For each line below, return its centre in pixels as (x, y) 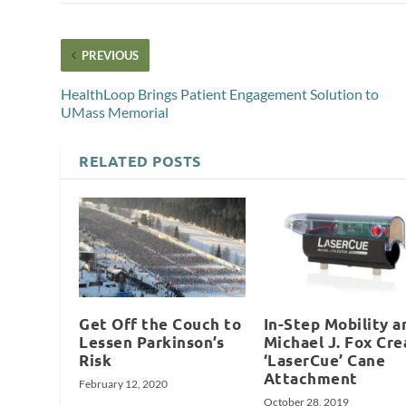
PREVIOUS (111, 55)
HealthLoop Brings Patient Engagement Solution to (220, 93)
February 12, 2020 (124, 384)
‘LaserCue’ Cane (324, 361)
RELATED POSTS (140, 160)
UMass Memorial (115, 111)
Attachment (310, 379)
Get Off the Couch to (160, 324)
